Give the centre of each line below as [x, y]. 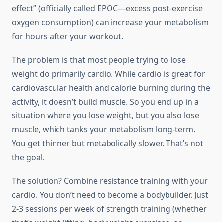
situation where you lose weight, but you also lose [106, 116]
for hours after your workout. [68, 36]
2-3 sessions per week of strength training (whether [109, 209]
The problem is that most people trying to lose [99, 60]
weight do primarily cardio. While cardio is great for [109, 74]
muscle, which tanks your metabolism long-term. [104, 130]
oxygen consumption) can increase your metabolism [110, 23]
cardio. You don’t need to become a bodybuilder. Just [110, 195]
